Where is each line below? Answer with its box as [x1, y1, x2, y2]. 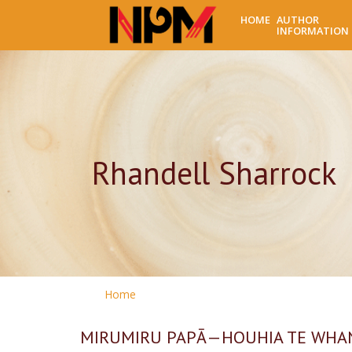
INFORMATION [277, 24, 350, 38]
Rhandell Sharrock [92, 152, 336, 193]
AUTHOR [277, 13, 320, 27]
